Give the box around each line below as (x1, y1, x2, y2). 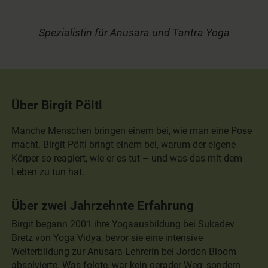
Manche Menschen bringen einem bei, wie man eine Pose (11, 125, 252, 137)
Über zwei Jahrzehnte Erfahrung (11, 198, 194, 214)
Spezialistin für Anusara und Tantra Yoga (38, 27, 230, 39)
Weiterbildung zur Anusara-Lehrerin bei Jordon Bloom (11, 245, 237, 257)
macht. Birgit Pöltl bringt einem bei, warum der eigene (11, 139, 236, 151)
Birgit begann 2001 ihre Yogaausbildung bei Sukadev (11, 218, 235, 230)
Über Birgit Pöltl (11, 98, 103, 113)
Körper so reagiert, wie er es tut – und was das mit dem (11, 153, 243, 165)
